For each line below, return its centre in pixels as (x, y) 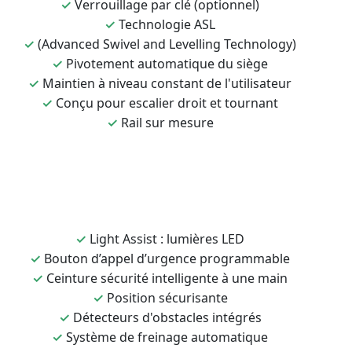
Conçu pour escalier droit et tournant (167, 103)
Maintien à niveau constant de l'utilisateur (167, 83)
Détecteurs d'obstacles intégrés (167, 317)
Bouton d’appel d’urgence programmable (167, 258)
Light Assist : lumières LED (167, 239)
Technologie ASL (167, 24)
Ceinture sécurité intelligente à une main (167, 278)
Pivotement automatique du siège (167, 64)
